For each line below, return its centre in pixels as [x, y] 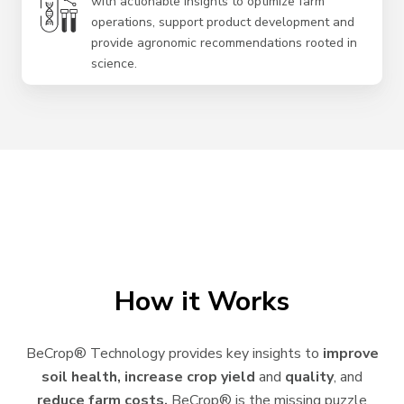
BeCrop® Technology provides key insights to [174, 353]
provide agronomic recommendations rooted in [224, 42]
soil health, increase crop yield [148, 376]
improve [350, 353]
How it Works [202, 301]
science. [114, 63]
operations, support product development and [222, 22]
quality [309, 376]
